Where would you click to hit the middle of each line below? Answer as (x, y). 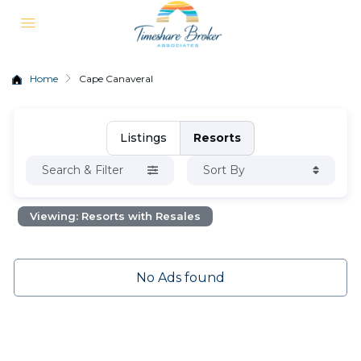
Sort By (224, 170)
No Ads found (180, 278)
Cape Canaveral (116, 79)
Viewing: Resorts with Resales (116, 216)
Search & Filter (83, 170)
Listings (143, 138)
